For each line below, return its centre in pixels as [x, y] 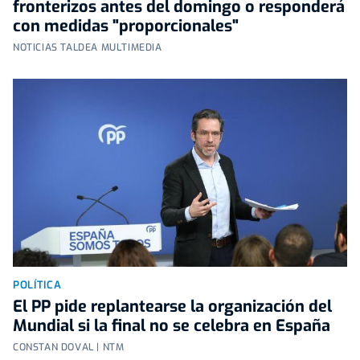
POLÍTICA [37, 285]
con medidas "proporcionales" [126, 27]
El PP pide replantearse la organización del [172, 307]
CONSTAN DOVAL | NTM [69, 348]
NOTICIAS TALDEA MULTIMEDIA [88, 48]
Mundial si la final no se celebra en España [172, 326]
